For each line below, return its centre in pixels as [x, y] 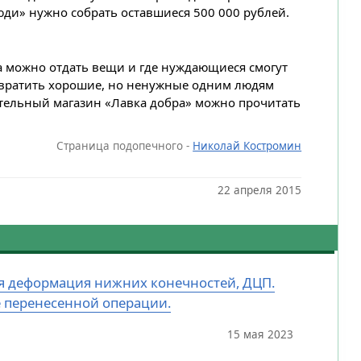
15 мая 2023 [261, 334]
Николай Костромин [247, 145]
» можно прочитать [243, 102]
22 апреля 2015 [260, 191]
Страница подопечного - [125, 145]
